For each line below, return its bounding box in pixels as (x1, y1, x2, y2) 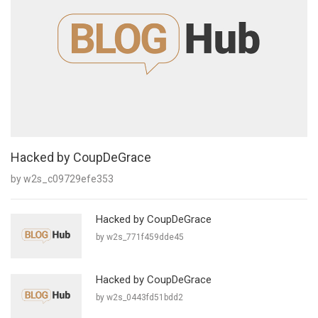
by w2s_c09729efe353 (11, 173, 114, 185)
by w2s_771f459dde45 (96, 232, 184, 243)
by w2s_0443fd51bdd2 (96, 292, 183, 303)
